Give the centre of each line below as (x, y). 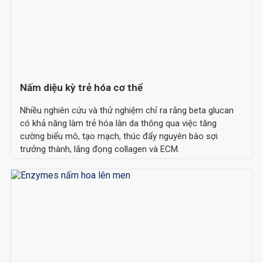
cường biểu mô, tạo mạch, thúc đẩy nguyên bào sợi (119, 136)
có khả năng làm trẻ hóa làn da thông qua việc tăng (119, 124)
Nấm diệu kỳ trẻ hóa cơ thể (82, 88)
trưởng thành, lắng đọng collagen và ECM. (100, 149)
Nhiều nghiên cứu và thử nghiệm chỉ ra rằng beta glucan (127, 111)
